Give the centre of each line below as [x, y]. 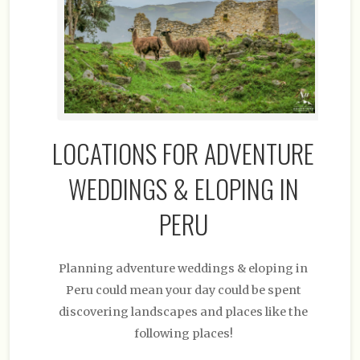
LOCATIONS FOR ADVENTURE [183, 153]
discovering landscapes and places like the [183, 312]
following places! [183, 334]
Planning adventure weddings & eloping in [183, 269]
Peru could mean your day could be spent [183, 290]
